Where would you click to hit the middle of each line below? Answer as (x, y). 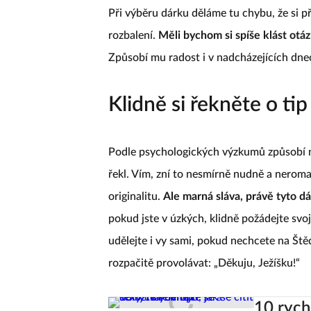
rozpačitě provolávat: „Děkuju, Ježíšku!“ (204, 263)
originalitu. (136, 196)
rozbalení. (133, 35)
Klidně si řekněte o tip (208, 105)
